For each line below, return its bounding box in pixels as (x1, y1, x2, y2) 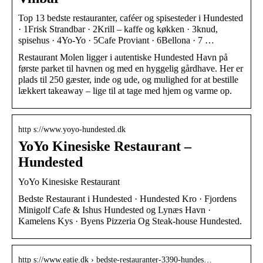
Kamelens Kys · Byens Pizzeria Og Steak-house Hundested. (18, 215, 242, 226)
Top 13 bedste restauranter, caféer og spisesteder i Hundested (18, 12, 243, 23)
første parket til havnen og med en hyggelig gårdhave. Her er (18, 63, 243, 73)
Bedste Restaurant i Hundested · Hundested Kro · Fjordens (18, 193, 237, 204)
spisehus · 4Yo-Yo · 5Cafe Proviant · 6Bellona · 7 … (18, 35, 214, 45)
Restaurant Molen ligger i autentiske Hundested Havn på (18, 52, 228, 62)
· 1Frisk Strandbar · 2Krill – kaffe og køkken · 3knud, (18, 23, 218, 34)
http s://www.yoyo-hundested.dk (18, 124, 126, 134)
